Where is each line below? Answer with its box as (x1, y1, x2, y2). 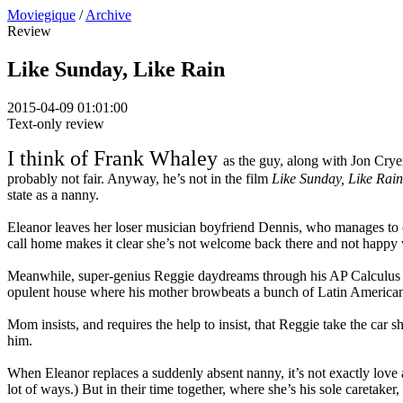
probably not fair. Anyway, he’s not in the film (7, 170, 272, 186)
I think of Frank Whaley (7, 146, 223, 170)
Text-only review (7, 115, 104, 131)
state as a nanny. (7, 186, 99, 202)
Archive (85, 7, 131, 22)
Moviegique (7, 7, 76, 22)
